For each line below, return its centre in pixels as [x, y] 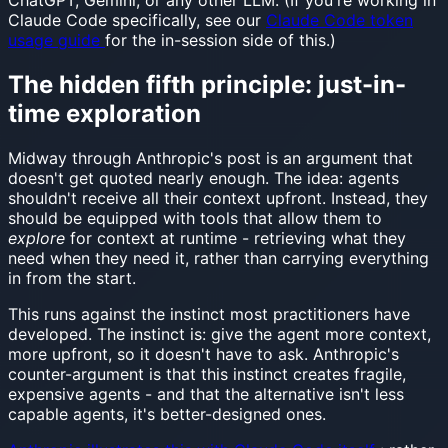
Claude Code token [339, 20]
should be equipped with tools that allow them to [195, 218]
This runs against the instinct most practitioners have [209, 314]
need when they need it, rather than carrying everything [218, 258]
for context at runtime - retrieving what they [235, 238]
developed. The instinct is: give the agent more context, [219, 334]
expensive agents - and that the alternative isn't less [206, 394]
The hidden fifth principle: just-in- [207, 85]
